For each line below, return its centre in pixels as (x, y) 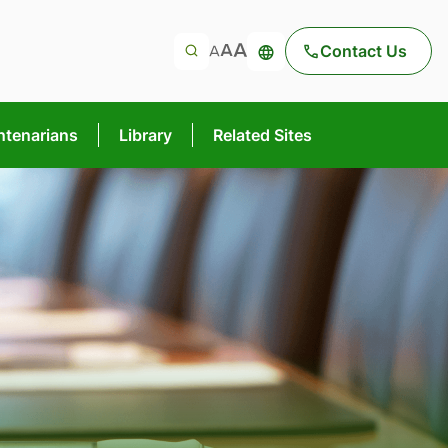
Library (145, 135)
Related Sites (262, 135)
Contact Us (363, 51)
